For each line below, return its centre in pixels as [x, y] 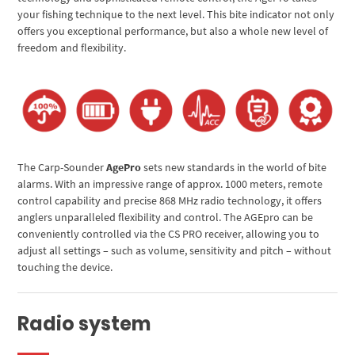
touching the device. [65, 267]
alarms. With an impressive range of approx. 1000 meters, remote [170, 184]
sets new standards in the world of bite [235, 168]
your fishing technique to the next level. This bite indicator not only [176, 15]
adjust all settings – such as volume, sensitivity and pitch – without [175, 251]
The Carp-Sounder [62, 168]
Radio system [84, 324]
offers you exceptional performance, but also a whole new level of [173, 31]
